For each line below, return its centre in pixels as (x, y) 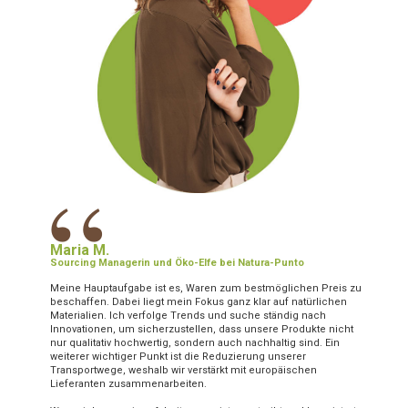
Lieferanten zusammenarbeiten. (128, 384)
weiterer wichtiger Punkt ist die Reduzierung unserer (178, 357)
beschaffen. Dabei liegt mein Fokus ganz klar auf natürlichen (199, 302)
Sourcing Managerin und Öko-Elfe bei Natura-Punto (177, 263)
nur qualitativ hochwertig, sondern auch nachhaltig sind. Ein (195, 343)
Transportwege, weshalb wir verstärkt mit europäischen (184, 371)
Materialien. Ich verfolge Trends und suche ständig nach (188, 316)
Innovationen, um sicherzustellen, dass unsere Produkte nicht (202, 330)
